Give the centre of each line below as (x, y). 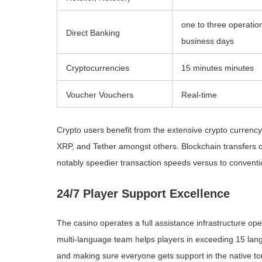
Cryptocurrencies (98, 68)
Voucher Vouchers (100, 95)
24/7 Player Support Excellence (143, 194)
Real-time (199, 95)
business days (208, 41)
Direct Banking (93, 33)
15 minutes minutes (218, 68)
